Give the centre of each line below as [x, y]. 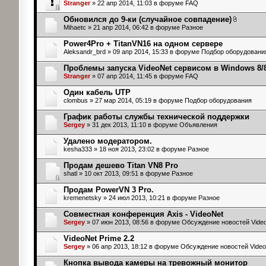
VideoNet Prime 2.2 [99, 238]
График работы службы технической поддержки [156, 116]
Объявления [198, 124]
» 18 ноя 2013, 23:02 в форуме [140, 149]
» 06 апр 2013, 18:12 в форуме [132, 246]
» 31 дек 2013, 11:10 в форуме [132, 124]
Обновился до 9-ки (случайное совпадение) [147, 19]
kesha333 [77, 149]
